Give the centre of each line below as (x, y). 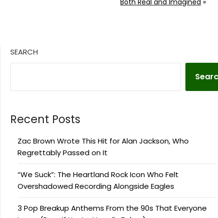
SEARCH (24, 52)
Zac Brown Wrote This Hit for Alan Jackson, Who (103, 141)
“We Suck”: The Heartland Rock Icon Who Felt (98, 175)
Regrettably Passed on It (63, 153)
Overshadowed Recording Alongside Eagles (96, 186)
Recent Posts (45, 119)
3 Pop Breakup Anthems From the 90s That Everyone (112, 208)
